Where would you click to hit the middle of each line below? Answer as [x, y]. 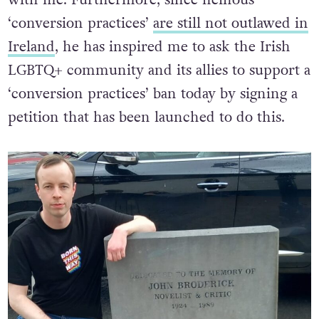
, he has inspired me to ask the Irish [172, 47]
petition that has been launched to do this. [146, 118]
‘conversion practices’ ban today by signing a [152, 94]
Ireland [31, 47]
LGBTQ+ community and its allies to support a [159, 71]
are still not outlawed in [230, 24]
